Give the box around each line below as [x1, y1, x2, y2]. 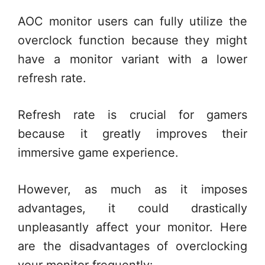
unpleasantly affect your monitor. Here [18, 220, 247, 234]
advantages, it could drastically [18, 201, 247, 215]
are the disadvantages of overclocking [18, 239, 247, 253]
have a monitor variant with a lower [18, 52, 247, 66]
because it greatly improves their [18, 127, 247, 141]
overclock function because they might [18, 33, 247, 47]
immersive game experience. [18, 146, 179, 160]
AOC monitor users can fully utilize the [18, 14, 247, 28]
